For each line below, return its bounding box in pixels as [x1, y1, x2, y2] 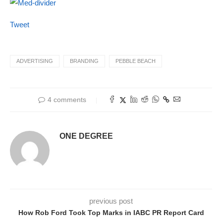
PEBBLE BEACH [115, 58, 156, 64]
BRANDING [70, 58, 99, 64]
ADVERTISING [16, 58, 53, 64]
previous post [89, 197, 133, 206]
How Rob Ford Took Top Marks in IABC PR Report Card [18, 209, 204, 217]
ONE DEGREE [59, 132, 113, 141]
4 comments [47, 96, 86, 104]
